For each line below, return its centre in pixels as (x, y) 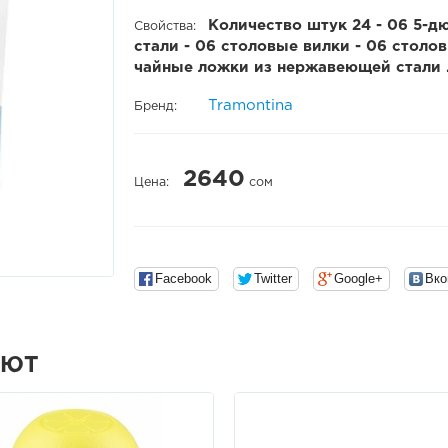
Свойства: (165, 26)
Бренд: (155, 106)
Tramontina (250, 105)
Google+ (358, 278)
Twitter (273, 278)
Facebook (183, 278)
